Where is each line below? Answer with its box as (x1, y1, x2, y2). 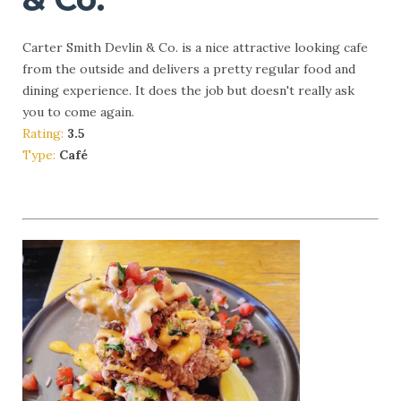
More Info (45, 181, 106, 198)
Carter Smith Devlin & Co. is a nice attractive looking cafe (22, 39, 368, 56)
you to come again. (22, 104, 134, 121)
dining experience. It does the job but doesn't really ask (22, 82, 354, 99)
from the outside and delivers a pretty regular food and (22, 61, 355, 78)
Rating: (22, 125, 67, 142)
